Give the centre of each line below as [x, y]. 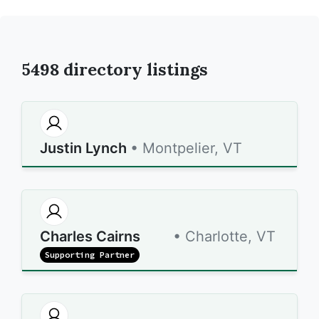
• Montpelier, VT [186, 148]
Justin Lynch [83, 148]
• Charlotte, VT [224, 236]
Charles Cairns [90, 236]
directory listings [134, 69]
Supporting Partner [90, 255]
